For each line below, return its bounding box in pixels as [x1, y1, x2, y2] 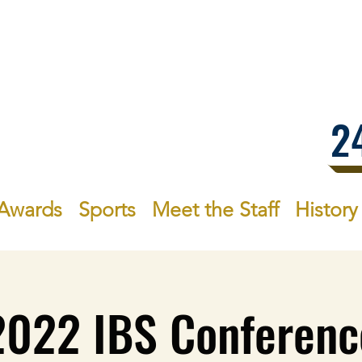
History [294, 197, 358, 221]
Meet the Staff [151, 197, 279, 221]
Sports [78, 197, 136, 221]
